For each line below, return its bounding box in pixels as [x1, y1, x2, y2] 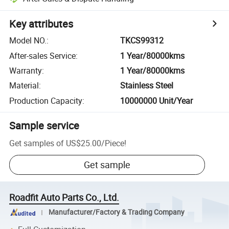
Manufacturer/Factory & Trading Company [48, 208, 185, 217]
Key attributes [9, 17, 74, 31]
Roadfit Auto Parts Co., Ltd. [9, 191, 120, 204]
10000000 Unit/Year [120, 95, 193, 106]
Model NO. [9, 35, 47, 47]
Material [9, 80, 39, 91]
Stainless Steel [120, 80, 174, 91]
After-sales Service [9, 50, 76, 61]
